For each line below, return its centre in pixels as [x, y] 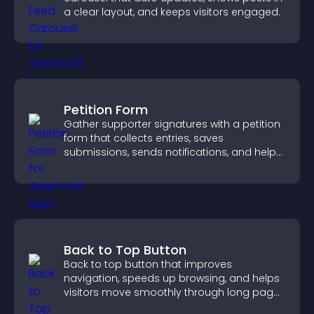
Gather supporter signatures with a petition [172, 124]
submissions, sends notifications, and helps [173, 152]
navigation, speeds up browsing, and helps [172, 278]
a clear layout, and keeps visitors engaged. [172, 12]
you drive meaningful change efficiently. [163, 166]
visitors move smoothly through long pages [175, 292]
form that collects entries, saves [144, 138]
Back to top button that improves [148, 264]
